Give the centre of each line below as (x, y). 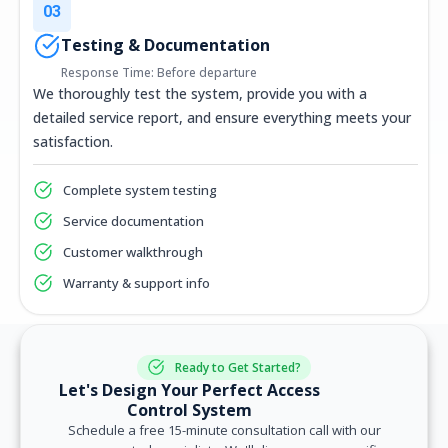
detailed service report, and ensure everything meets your (222, 117)
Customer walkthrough (133, 251)
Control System (189, 409)
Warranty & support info (136, 282)
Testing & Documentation (165, 44)
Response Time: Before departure (159, 72)
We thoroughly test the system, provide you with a (200, 93)
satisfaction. (73, 141)
